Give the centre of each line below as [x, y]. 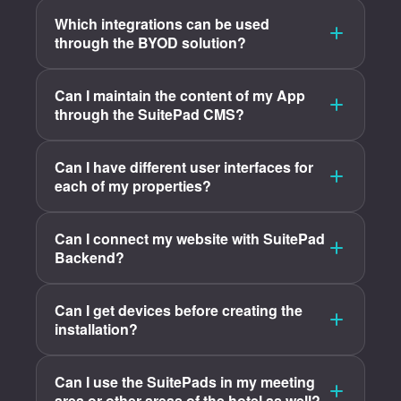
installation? [96, 329]
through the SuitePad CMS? [149, 114]
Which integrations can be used [162, 24]
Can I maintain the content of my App [180, 95]
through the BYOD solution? [150, 43]
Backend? [90, 257]
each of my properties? [133, 186]
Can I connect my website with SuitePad [190, 239]
